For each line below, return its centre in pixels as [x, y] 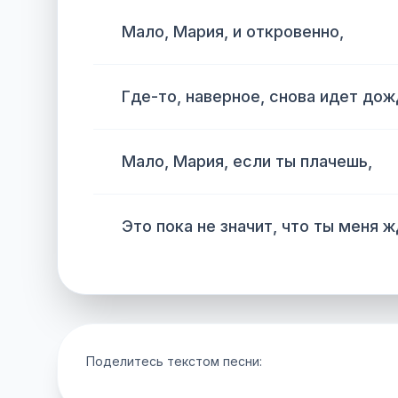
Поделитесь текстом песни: [174, 361]
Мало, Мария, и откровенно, [233, 32]
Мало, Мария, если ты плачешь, [247, 161]
